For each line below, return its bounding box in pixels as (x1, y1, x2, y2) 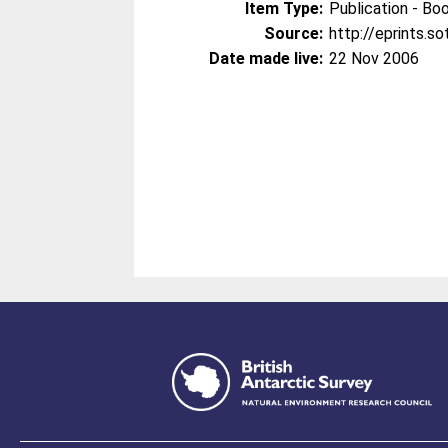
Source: (264, 24, 324, 43)
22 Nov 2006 (329, 49, 420, 68)
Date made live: (209, 49, 324, 68)
